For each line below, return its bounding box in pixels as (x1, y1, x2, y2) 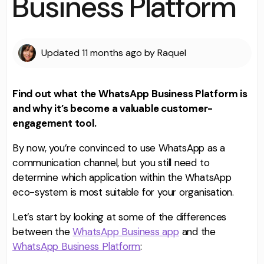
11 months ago (82, 47, 142, 60)
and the (179, 225, 216, 238)
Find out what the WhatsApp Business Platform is (12, 87, 247, 100)
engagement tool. (12, 116, 97, 130)
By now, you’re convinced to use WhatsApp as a (12, 141, 226, 154)
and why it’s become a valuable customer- (12, 101, 213, 115)
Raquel (157, 47, 186, 60)
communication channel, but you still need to (12, 156, 210, 169)
